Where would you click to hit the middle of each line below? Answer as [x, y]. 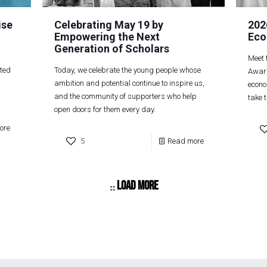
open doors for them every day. [105, 109]
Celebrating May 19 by [109, 24]
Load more [137, 185]
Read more [185, 141]
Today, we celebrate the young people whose [128, 70]
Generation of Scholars [112, 48]
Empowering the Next [107, 36]
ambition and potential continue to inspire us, [130, 83]
